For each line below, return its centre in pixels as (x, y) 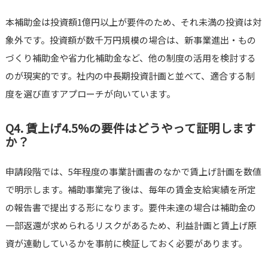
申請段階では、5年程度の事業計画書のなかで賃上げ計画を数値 (133, 172)
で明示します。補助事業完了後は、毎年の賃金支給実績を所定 (130, 190)
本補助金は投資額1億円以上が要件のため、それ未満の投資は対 (133, 22)
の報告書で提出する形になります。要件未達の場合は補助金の (130, 208)
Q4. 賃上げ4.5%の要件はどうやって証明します (130, 128)
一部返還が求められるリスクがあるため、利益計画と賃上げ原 (131, 226)
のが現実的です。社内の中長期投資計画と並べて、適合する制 (130, 76)
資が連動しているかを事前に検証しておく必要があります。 (126, 243)
